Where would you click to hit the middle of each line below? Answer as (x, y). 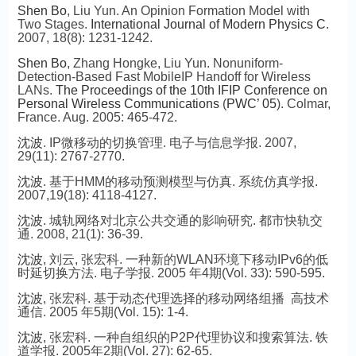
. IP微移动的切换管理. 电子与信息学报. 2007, (169, 143)
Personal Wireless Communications (118, 104)
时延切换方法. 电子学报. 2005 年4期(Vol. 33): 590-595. (171, 273)
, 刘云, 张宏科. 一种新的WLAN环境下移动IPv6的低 (185, 259)
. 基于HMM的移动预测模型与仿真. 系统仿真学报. (180, 182)
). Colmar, (303, 104)
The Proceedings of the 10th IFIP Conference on (191, 90)
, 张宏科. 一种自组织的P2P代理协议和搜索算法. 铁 (185, 337)
